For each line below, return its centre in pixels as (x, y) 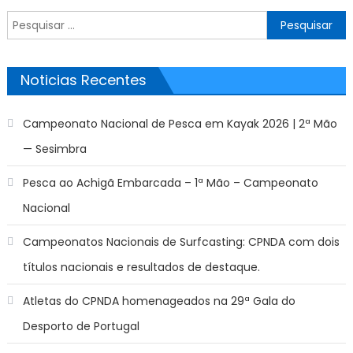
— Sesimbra (54, 149)
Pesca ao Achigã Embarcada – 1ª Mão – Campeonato (170, 183)
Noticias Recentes (83, 80)
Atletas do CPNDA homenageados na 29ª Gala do (159, 301)
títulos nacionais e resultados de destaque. (141, 268)
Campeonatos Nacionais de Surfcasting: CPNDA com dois (181, 242)
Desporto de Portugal (81, 327)
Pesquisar (32, 20)
